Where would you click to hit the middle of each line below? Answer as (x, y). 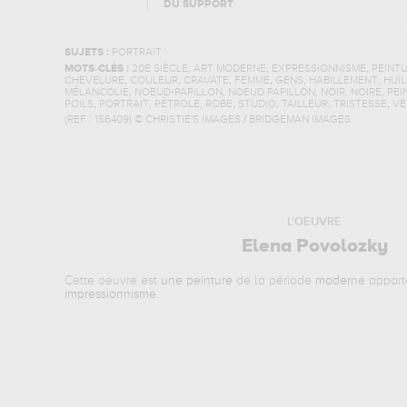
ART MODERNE (229, 69)
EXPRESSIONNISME (318, 69)
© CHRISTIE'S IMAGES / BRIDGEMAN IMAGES (242, 120)
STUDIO (257, 104)
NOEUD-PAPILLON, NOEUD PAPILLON (224, 93)
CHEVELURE (94, 81)
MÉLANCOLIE (96, 93)
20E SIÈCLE (159, 69)
